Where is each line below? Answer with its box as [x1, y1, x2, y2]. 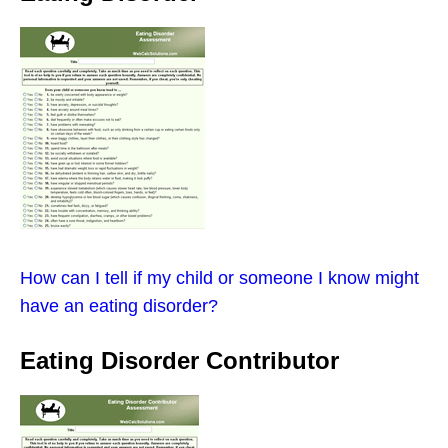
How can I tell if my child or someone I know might [20, 267, 419, 288]
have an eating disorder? [20, 295, 218, 316]
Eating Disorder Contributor [20, 346, 339, 374]
